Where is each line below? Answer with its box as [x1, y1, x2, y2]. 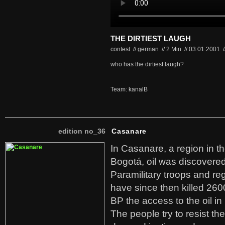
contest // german [110, 46, 160, 53]
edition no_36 [58, 127, 105, 135]
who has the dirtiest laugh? [110, 61, 184, 68]
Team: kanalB [110, 86, 148, 93]
